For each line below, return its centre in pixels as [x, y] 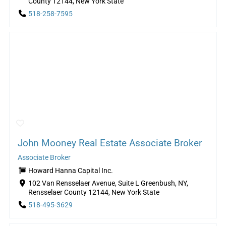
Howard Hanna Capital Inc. [70, 171]
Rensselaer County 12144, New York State [94, 193]
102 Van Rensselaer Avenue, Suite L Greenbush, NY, [108, 184]
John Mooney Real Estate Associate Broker [109, 143]
